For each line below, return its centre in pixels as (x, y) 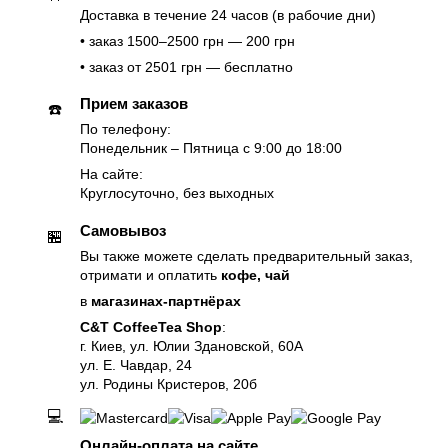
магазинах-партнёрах (166, 301)
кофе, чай (255, 275)
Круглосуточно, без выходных (177, 194)
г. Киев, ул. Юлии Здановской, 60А (191, 346)
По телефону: (125, 130)
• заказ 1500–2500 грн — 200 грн (187, 41)
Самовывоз (123, 230)
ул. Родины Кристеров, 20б (168, 384)
